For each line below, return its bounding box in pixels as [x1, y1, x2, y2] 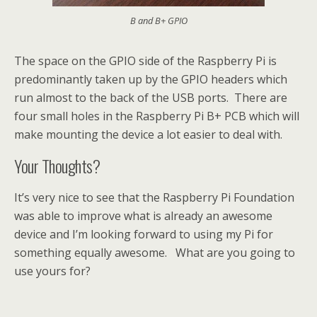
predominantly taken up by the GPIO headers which [14, 71, 287, 87]
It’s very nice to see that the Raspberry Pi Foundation [14, 189, 294, 205]
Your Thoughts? [14, 152, 100, 178]
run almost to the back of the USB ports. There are [14, 89, 287, 105]
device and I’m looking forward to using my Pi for [14, 226, 273, 242]
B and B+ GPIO [129, 13, 188, 27]
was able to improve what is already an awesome [14, 207, 272, 224]
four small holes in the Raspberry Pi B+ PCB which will [14, 108, 299, 124]
